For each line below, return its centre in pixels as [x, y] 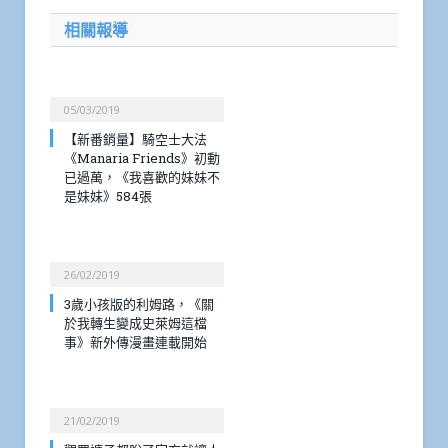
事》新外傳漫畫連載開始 [135, 342]
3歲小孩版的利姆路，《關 [139, 304]
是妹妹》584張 [108, 196]
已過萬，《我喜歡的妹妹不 [142, 177]
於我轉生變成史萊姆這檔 [135, 323]
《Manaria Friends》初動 [142, 158]
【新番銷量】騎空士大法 [135, 139]
